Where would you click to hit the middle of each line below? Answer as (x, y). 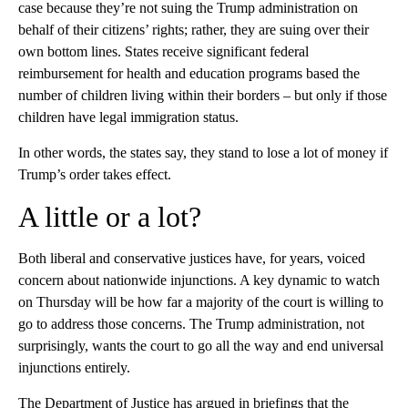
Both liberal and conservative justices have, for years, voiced (192, 258)
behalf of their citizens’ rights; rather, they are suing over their (194, 29)
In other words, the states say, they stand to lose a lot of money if (203, 152)
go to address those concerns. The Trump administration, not (191, 323)
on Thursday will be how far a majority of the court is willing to (201, 301)
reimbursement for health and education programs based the (189, 73)
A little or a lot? (110, 216)
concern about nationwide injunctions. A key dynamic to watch (199, 280)
